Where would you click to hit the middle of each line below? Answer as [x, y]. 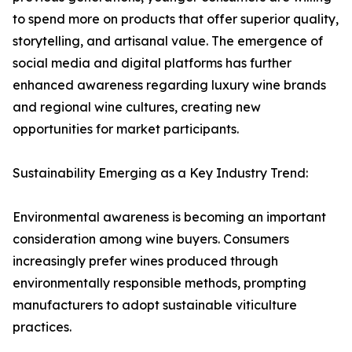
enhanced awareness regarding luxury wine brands [169, 85]
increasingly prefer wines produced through [145, 261]
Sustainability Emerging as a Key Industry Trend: [160, 173]
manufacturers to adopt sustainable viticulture [155, 305]
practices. [42, 327]
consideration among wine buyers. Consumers [151, 239]
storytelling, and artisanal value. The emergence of [168, 41]
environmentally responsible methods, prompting [159, 283]
